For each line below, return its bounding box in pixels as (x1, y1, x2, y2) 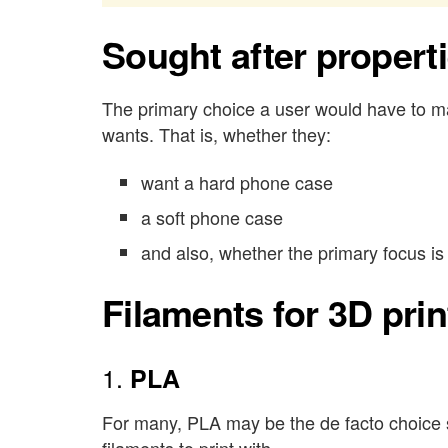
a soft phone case (140, 204, 283, 231)
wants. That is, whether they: (102, 120, 331, 147)
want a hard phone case (140, 169, 333, 196)
